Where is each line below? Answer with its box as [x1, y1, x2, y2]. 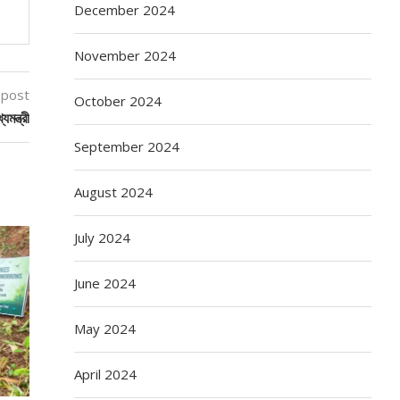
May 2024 [74, 319, 137, 337]
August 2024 [74, 182, 154, 201]
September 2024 [74, 137, 180, 155]
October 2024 [74, 91, 162, 110]
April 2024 [74, 364, 137, 383]
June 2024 [74, 273, 137, 292]
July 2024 [74, 228, 131, 246]
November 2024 [74, 46, 177, 64]
